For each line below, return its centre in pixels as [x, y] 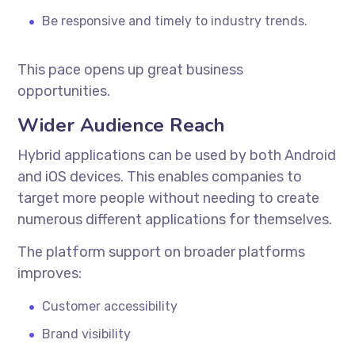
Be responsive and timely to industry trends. [175, 21]
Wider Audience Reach [122, 125]
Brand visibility [87, 334]
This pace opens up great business [131, 69]
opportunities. [64, 91]
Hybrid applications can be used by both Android [177, 155]
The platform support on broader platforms [162, 252]
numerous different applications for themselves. [175, 219]
